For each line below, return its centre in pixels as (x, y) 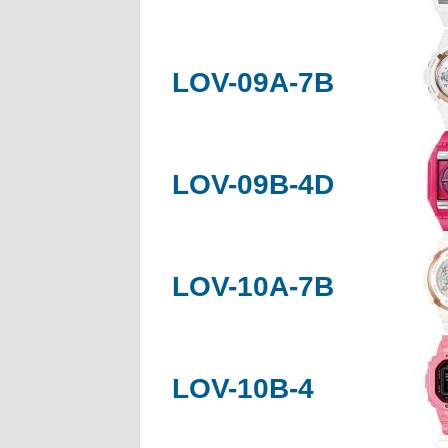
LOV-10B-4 (243, 388)
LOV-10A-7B (253, 286)
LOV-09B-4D (253, 184)
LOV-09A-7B (253, 82)
